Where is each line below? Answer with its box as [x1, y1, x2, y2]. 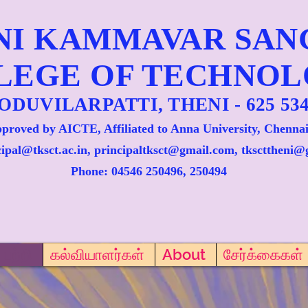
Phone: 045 [71, 164, 130, 178]
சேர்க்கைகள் [223, 245, 303, 263]
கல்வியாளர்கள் [50, 245, 144, 263]
